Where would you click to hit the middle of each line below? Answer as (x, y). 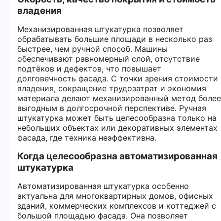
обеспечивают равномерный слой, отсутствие (109, 58)
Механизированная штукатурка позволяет (100, 29)
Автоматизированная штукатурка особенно (103, 186)
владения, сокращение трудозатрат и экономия (112, 88)
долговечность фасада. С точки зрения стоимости (118, 78)
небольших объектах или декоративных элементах (117, 128)
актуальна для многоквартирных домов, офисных (115, 196)
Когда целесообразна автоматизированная (117, 156)
